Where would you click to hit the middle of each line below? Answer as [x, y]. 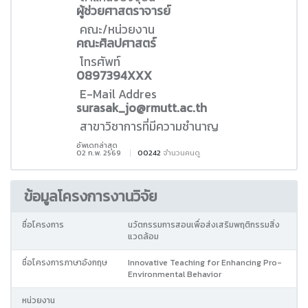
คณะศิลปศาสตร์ [116, 43]
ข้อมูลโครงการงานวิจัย [90, 196]
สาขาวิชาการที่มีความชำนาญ [149, 126]
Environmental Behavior [175, 274]
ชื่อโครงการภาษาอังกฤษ [65, 263]
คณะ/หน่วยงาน [117, 30]
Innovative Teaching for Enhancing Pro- [205, 263]
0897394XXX [114, 76]
